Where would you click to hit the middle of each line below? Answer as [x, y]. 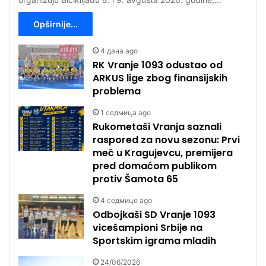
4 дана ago [119, 50]
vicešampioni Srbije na [148, 227]
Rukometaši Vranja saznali [157, 126]
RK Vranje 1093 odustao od [158, 65]
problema [117, 91]
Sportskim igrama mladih [155, 240]
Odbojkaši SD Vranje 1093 [154, 214]
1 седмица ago [126, 112]
